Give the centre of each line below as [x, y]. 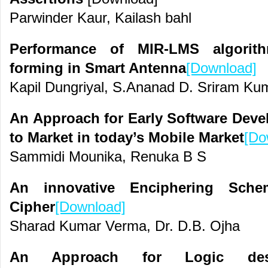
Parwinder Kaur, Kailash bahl [100, 18]
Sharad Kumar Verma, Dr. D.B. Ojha [125, 226]
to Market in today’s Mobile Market [127, 138]
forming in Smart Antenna [98, 68]
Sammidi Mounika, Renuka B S [108, 157]
